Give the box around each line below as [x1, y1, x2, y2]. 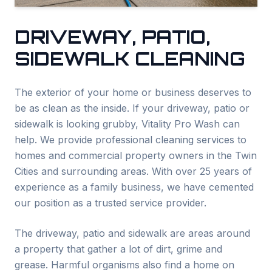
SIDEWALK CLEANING [15, 47, 245, 70]
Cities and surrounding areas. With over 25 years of [15, 165, 252, 177]
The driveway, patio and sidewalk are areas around [15, 227, 250, 239]
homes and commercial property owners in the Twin [15, 149, 257, 161]
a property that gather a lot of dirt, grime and [15, 243, 222, 255]
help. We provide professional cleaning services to [15, 134, 246, 146]
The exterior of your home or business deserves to [15, 86, 251, 98]
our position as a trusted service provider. [15, 197, 206, 209]
